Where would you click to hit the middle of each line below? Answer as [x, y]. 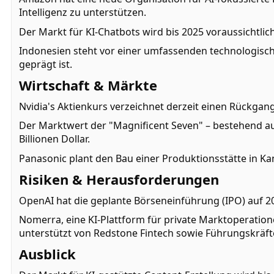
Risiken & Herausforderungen [119, 179]
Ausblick [47, 254]
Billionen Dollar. [54, 139]
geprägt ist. [46, 65]
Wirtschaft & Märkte [88, 85]
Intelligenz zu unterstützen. [83, 12]
